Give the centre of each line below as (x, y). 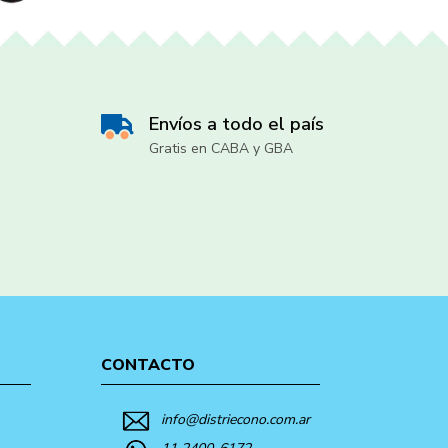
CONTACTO (147, 364)
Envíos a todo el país (236, 124)
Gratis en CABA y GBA (220, 149)
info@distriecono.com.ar (235, 419)
